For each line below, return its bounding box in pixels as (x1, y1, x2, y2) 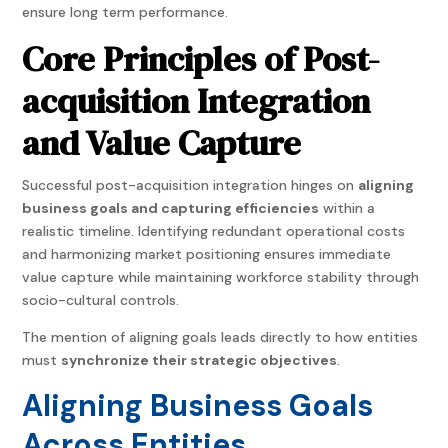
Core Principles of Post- (22, 35, 380, 84)
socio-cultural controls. (22, 291, 180, 310)
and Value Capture (22, 119, 302, 168)
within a (319, 199, 376, 218)
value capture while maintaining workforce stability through (22, 268, 420, 287)
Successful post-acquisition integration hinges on (22, 176, 359, 195)
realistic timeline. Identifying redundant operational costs (22, 222, 406, 241)
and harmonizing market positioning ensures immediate (22, 245, 392, 264)
